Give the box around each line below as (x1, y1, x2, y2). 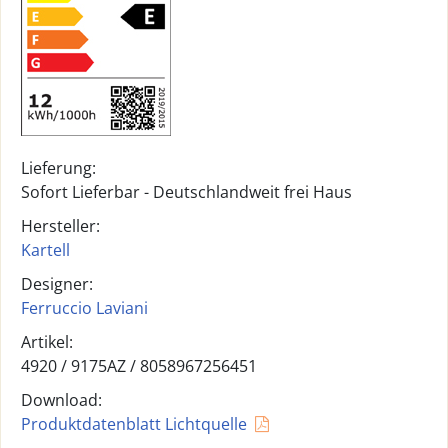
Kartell (21, 239, 70, 261)
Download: (21, 389, 102, 411)
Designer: (21, 273, 93, 295)
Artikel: (21, 331, 73, 353)
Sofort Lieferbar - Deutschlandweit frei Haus (21, 181, 352, 203)
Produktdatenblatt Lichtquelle (21, 413, 247, 435)
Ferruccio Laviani (21, 297, 148, 319)
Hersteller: (21, 215, 100, 237)
